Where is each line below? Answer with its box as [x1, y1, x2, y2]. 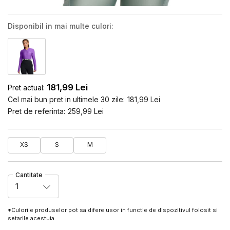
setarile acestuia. [8, 214, 57, 222]
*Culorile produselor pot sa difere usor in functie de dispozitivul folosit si [8, 206, 218, 214]
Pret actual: [8, 83, 45, 92]
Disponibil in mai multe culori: [8, 22, 113, 30]
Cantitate [15, 170, 43, 179]
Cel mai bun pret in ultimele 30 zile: [8, 94, 125, 104]
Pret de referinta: [8, 106, 65, 116]
